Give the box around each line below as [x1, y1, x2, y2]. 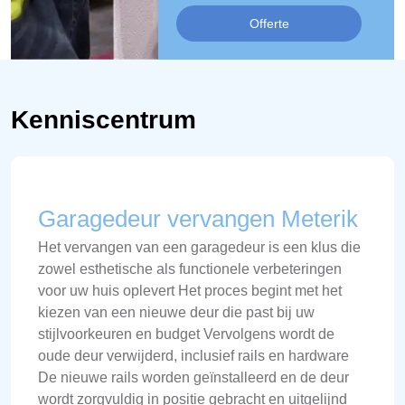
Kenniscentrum [11, 106, 196, 134]
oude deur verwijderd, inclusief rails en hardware [38, 348, 349, 363]
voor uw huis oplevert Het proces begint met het [38, 283, 342, 298]
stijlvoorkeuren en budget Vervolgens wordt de [38, 326, 334, 342]
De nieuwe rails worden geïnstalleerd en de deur [38, 370, 349, 385]
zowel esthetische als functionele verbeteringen [38, 261, 342, 277]
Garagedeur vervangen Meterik [38, 205, 358, 232]
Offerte [249, 16, 289, 31]
